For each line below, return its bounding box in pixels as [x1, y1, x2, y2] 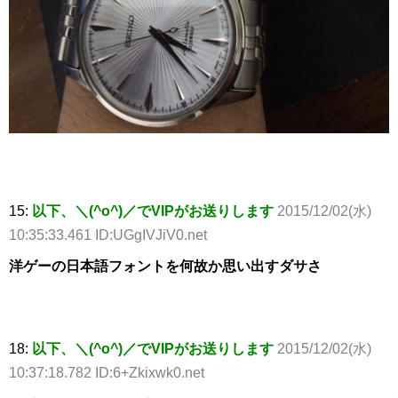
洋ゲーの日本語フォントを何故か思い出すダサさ [9, 258, 322, 274]
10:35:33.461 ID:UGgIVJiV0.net [9, 227, 207, 243]
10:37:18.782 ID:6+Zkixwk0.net [9, 364, 204, 380]
